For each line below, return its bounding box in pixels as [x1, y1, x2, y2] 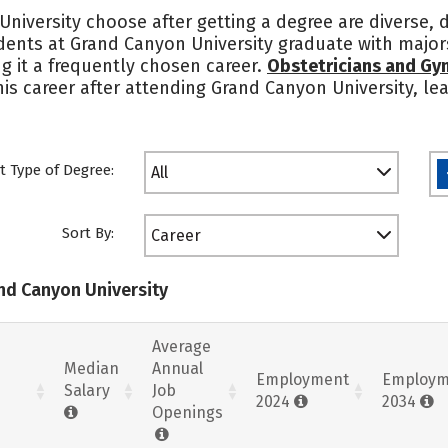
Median [64, 358, 119, 378]
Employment [256, 369, 349, 389]
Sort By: [62, 224, 114, 242]
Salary [64, 380, 110, 400]
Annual [152, 358, 203, 378]
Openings [152, 402, 223, 422]
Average [152, 336, 211, 356]
